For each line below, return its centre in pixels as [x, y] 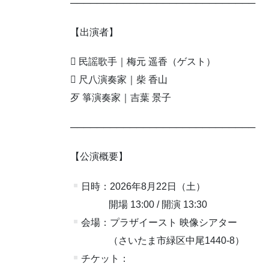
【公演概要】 [99, 157]
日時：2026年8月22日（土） [144, 186]
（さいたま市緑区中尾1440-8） [157, 240]
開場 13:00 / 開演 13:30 [139, 204]
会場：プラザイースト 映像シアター [159, 222]
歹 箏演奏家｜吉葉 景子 [121, 98]
